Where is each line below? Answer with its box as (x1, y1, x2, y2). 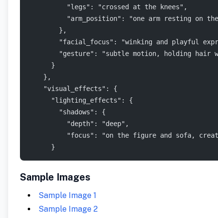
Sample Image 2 (38, 204, 98, 214)
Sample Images (20, 171, 91, 183)
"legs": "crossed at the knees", (28, 3, 187, 11)
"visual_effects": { (28, 85, 117, 92)
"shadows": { (28, 108, 106, 116)
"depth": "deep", (28, 120, 129, 127)
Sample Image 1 (38, 191, 96, 200)
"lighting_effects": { (28, 96, 133, 104)
